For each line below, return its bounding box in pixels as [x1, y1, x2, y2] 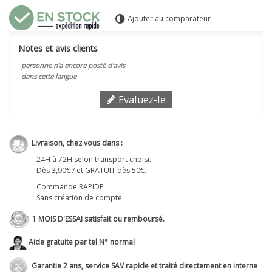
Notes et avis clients [18, 42, 98, 54]
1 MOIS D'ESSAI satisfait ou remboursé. [30, 213, 165, 224]
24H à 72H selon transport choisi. [36, 154, 151, 165]
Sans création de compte [36, 192, 122, 203]
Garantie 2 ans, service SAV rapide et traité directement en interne [30, 260, 257, 271]
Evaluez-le [116, 92, 166, 106]
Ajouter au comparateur [127, 13, 211, 24]
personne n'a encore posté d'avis [21, 60, 125, 70]
